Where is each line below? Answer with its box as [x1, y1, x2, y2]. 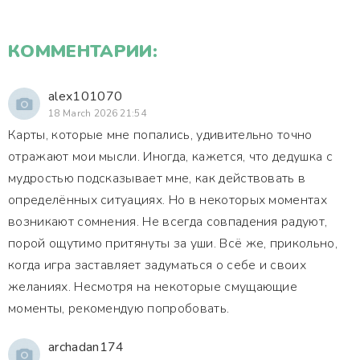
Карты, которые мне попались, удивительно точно [8, 126, 313, 144]
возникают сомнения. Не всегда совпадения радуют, [8, 213, 328, 231]
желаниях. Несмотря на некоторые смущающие [8, 278, 298, 296]
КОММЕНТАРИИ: [8, 39, 157, 63]
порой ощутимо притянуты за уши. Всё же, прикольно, [8, 235, 338, 252]
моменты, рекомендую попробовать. [8, 300, 230, 317]
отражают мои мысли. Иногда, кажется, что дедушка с [8, 148, 333, 166]
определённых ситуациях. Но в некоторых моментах [8, 191, 328, 209]
